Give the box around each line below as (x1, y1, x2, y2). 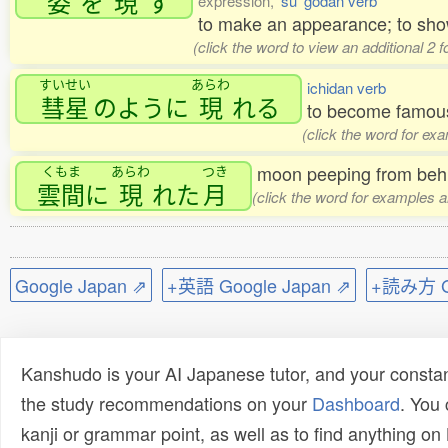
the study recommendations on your (21, 390, 312, 416)
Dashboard (312, 390, 400, 416)
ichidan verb (307, 77, 386, 98)
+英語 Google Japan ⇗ (167, 272, 351, 298)
